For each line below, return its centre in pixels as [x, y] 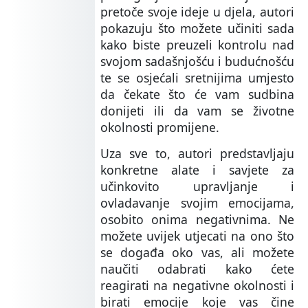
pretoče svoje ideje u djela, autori [197, 12]
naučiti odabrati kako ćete [197, 269]
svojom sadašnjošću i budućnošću [197, 62]
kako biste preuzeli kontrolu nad [197, 45]
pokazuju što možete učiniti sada [197, 29]
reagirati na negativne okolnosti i [197, 286]
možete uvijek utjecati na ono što [197, 236]
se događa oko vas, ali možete [197, 253]
